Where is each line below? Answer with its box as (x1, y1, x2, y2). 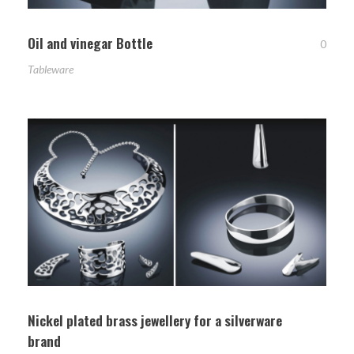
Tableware (28, 62, 73, 76)
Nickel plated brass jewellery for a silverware (28, 309, 282, 330)
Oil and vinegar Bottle (28, 32, 153, 53)
